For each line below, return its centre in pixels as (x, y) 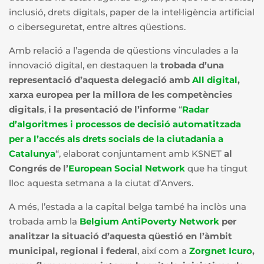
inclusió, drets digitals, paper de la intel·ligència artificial (132, 12)
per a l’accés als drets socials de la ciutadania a (116, 138)
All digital (215, 80)
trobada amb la (44, 221)
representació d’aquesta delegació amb (100, 80)
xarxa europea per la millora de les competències (121, 94)
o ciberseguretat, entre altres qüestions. (97, 27)
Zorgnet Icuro (221, 250)
